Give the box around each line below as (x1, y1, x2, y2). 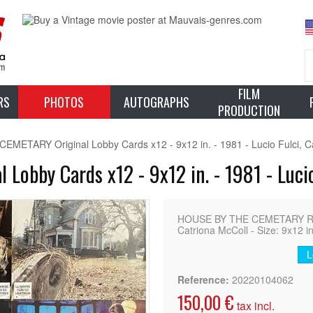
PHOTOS (44, 93, 85, 111)
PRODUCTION (217, 101, 280, 119)
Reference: (177, 272, 229, 286)
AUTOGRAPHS (123, 93, 189, 111)
